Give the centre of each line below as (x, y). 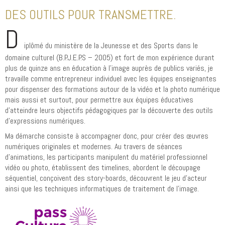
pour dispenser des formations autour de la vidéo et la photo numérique (113, 89)
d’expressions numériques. (45, 121)
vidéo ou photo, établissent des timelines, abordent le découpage (103, 167)
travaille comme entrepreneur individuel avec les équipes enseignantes (111, 78)
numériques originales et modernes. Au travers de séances (94, 146)
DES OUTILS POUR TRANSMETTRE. (90, 15)
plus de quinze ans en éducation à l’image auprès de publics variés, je (109, 68)
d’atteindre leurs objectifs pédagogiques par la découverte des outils (109, 110)
